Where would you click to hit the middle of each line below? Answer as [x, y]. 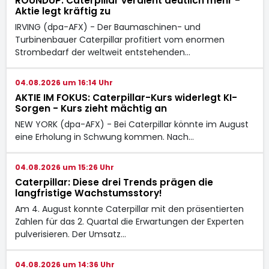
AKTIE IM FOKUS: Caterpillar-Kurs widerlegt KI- [126, 97]
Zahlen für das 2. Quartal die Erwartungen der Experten [129, 221]
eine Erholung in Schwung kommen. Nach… [104, 137]
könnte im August [211, 124]
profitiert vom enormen [174, 39]
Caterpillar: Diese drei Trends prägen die [114, 182]
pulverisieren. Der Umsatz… [70, 234]
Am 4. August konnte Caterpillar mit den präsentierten [129, 209]
